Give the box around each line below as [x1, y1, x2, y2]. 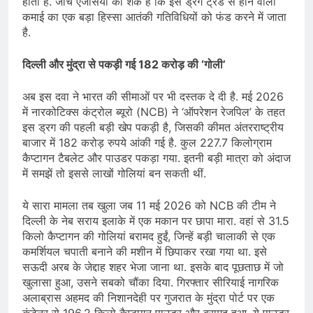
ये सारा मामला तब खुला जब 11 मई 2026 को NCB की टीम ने [22, 198, 276, 213]
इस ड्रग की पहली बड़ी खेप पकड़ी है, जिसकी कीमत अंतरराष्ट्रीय [22, 120, 284, 135]
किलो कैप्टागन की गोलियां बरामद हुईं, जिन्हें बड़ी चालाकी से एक [22, 229, 275, 244]
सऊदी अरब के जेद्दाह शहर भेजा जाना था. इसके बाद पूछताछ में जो [22, 260, 284, 275]
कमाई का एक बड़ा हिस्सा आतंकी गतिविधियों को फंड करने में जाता [22, 10, 286, 24]
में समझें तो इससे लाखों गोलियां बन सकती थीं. [22, 166, 206, 181]
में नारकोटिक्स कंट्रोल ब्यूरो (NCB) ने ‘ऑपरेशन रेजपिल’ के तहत [22, 105, 285, 119]
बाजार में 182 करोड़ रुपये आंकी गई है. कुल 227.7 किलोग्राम [22, 136, 272, 150]
